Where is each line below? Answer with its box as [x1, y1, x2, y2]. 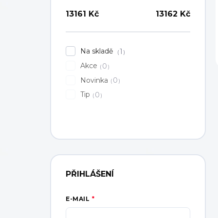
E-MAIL [66, 195, 90, 203]
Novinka [80, 75, 108, 85]
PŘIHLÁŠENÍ [66, 169, 114, 179]
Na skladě [80, 47, 115, 55]
